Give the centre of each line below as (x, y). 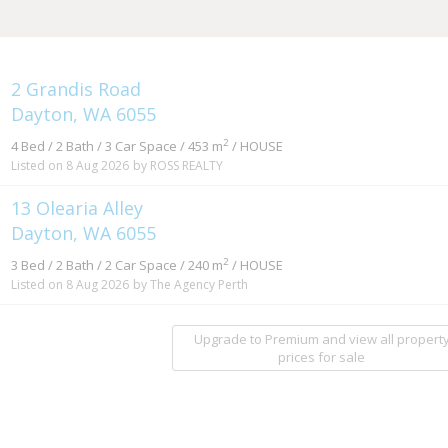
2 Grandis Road (79, 88)
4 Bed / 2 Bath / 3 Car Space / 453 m (117, 145)
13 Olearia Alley (80, 207)
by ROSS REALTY (178, 165)
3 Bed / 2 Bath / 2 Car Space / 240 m (117, 264)
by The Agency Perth (191, 284)
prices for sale (321, 356)
